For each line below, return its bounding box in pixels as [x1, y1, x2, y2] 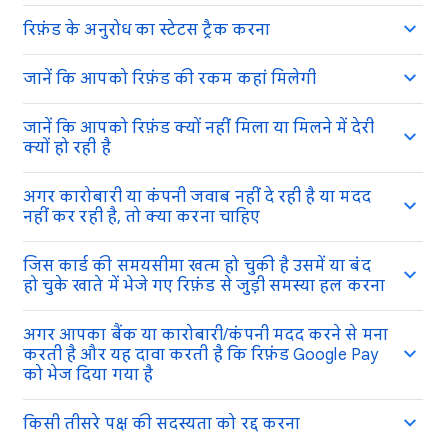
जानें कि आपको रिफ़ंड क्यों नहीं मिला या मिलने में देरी [23, 118, 375, 138]
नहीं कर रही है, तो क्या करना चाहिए [23, 207, 260, 227]
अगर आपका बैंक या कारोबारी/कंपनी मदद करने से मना [23, 325, 388, 345]
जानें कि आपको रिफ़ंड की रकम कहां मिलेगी [23, 69, 317, 89]
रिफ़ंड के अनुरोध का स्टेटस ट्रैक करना [23, 20, 270, 40]
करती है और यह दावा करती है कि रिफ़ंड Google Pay [23, 345, 378, 365]
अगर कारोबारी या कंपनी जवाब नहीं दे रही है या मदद [23, 187, 371, 207]
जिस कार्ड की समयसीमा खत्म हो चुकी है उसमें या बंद [23, 256, 371, 276]
